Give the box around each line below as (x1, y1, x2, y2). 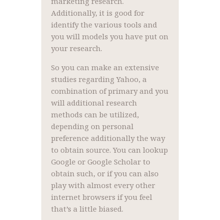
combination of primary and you (51, 86, 168, 96)
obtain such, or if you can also (51, 168, 159, 179)
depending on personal (51, 121, 134, 132)
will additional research (51, 98, 137, 108)
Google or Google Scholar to (51, 157, 150, 167)
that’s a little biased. (51, 204, 123, 214)
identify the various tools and (51, 20, 157, 30)
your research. (51, 43, 102, 54)
